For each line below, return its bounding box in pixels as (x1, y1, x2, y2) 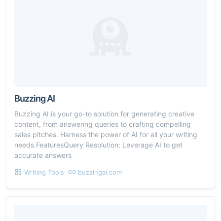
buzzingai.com (78, 168, 122, 176)
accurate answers (14, 150, 72, 159)
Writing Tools (24, 168, 64, 176)
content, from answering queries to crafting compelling (14, 119, 191, 128)
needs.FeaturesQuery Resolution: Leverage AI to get (14, 140, 183, 149)
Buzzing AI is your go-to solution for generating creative (14, 109, 194, 118)
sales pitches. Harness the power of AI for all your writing (14, 130, 197, 139)
